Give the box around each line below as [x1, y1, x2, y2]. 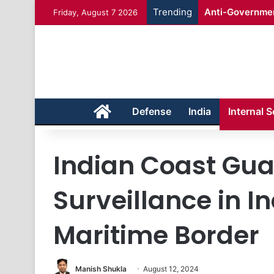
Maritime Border [53, 218, 259, 253]
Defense [132, 105, 171, 117]
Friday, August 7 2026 [53, 7, 138, 17]
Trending [153, 6, 192, 18]
